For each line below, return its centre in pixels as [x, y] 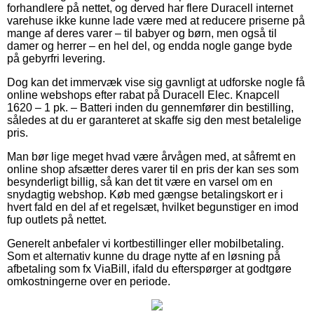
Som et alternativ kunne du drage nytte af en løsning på [144, 256]
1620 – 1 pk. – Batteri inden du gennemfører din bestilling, [150, 107]
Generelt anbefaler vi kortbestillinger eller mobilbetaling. [145, 243]
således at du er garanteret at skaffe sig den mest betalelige [154, 120]
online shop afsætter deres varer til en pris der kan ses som [153, 169]
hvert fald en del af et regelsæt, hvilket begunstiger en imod [153, 207]
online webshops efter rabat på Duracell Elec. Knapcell [143, 95]
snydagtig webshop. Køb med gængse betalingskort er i [145, 194]
